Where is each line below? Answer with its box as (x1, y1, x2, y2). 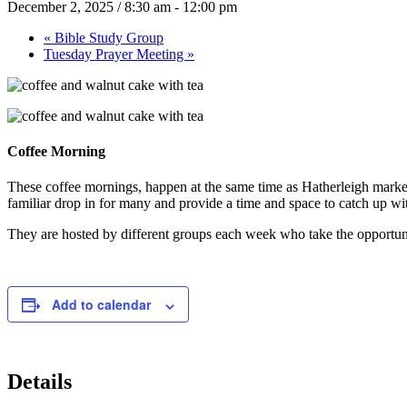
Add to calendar (52, 295, 151, 314)
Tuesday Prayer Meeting (44, 45, 187, 62)
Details (7, 370, 72, 394)
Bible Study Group (51, 29, 164, 45)
